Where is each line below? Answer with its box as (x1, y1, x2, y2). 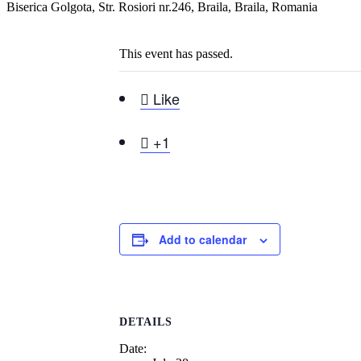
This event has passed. (119, 46, 233, 60)
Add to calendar (159, 230, 247, 247)
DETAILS (119, 316, 172, 329)
